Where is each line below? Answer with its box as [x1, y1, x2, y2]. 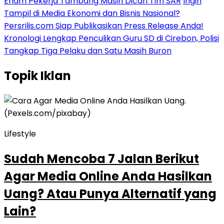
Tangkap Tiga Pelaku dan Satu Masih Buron [4, 45, 171, 56]
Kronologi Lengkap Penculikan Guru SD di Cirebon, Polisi [4, 32, 219, 44]
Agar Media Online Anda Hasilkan [4, 167, 212, 184]
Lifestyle [4, 127, 36, 139]
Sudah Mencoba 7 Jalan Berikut [4, 150, 199, 167]
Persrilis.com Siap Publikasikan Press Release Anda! [4, 20, 203, 31]
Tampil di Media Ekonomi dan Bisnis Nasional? [4, 7, 180, 19]
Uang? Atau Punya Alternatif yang [4, 185, 216, 202]
